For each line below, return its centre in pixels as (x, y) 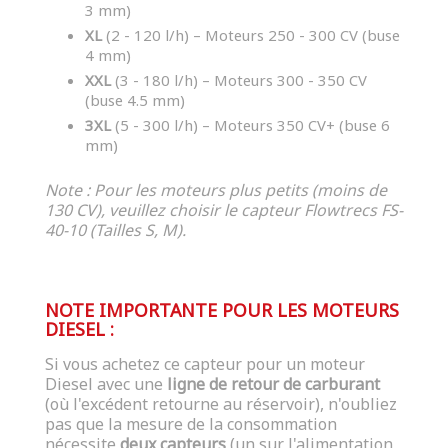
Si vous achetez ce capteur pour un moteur (205, 363)
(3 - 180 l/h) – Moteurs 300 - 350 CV (239, 79)
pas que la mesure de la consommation (191, 423)
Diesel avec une (106, 383)
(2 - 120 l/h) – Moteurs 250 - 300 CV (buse (251, 34)
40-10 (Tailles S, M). (115, 229)
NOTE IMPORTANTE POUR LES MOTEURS (222, 309)
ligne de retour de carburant (273, 383)
